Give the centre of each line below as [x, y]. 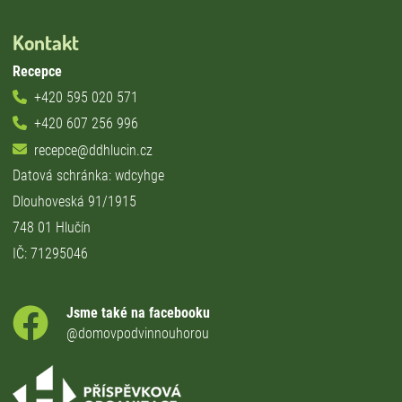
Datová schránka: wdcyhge [88, 175]
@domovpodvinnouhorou [138, 333]
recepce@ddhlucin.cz [93, 150]
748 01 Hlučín [52, 227]
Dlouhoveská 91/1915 [74, 201]
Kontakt [46, 42]
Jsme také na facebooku [138, 312]
